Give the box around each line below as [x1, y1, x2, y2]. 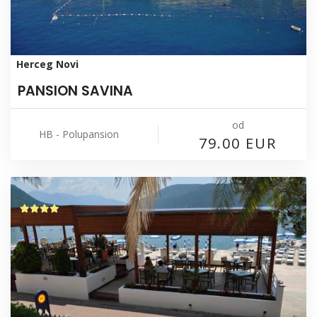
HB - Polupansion [39, 127, 119, 141]
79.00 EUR [199, 133, 277, 153]
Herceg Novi [16, 57, 79, 71]
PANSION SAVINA [18, 81, 133, 100]
